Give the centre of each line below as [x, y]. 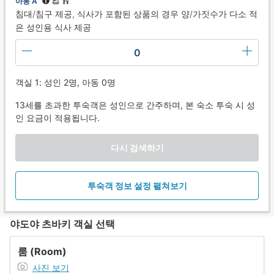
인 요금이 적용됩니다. [57, 117]
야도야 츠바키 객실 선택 [62, 224]
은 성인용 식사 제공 [53, 27]
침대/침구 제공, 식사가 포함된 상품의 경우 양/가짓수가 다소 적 [136, 13]
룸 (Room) [42, 251]
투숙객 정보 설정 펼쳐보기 [137, 185]
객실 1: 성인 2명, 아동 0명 [65, 82]
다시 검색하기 [137, 147]
